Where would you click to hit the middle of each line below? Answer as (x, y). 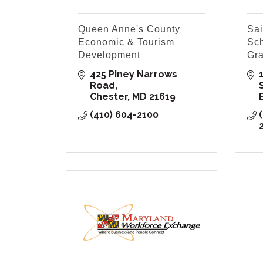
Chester (109, 97)
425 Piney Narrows (134, 75)
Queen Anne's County (129, 29)
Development (109, 55)
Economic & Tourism (126, 42)
